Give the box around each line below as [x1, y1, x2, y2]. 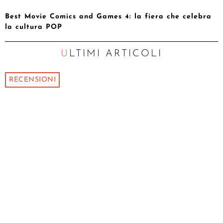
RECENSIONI [9, 76, 56, 84]
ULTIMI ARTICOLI [69, 49, 162, 59]
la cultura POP [5, 23, 62, 31]
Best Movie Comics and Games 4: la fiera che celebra [5, 13, 212, 21]
